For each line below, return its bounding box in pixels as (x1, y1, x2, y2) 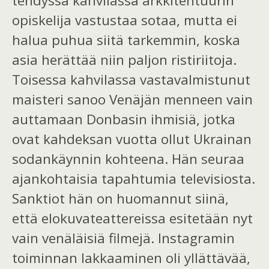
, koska (196, 30, 240, 49)
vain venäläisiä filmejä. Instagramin (12, 228, 235, 247)
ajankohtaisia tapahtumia (12, 169, 180, 188)
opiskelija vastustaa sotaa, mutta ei (12, 10, 237, 29)
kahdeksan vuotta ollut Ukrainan (40, 129, 252, 148)
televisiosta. (180, 169, 255, 188)
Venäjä (109, 89, 152, 109)
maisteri (12, 89, 67, 109)
